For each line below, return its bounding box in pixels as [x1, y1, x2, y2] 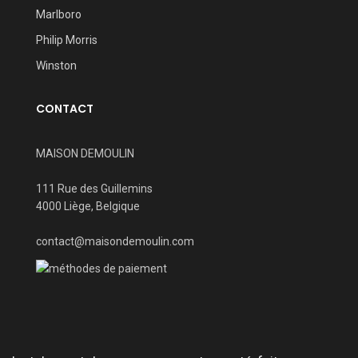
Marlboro [36, 8, 82, 22]
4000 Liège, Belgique [36, 200, 140, 213]
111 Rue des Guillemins [36, 182, 153, 196]
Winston [36, 59, 77, 73]
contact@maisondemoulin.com [36, 235, 194, 249]
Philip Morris [36, 34, 97, 47]
